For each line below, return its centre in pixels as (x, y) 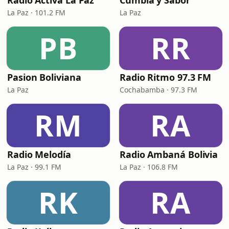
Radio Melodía (39, 154)
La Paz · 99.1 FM (34, 167)
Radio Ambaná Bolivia (169, 154)
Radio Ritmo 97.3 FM (166, 77)
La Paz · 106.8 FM (149, 167)
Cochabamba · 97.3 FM (158, 90)
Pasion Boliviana (44, 77)
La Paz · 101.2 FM (36, 13)
